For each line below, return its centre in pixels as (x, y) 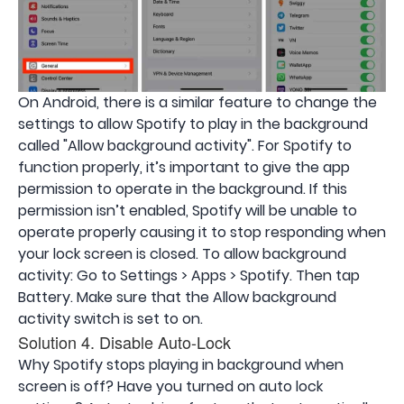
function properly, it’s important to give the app (184, 167)
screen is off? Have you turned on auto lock (170, 386)
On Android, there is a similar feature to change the (197, 102)
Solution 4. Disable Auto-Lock (124, 341)
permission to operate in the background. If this (183, 188)
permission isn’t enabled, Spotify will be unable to (188, 210)
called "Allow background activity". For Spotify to (185, 145)
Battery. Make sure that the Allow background (177, 297)
